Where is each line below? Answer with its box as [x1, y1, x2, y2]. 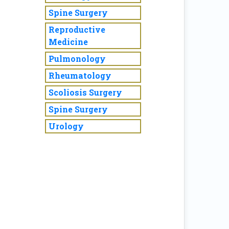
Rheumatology [49, 70, 111, 81]
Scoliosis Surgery [49, 87, 122, 98]
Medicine [49, 36, 88, 47]
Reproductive [49, 24, 105, 35]
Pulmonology [49, 53, 106, 64]
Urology [49, 121, 84, 131]
